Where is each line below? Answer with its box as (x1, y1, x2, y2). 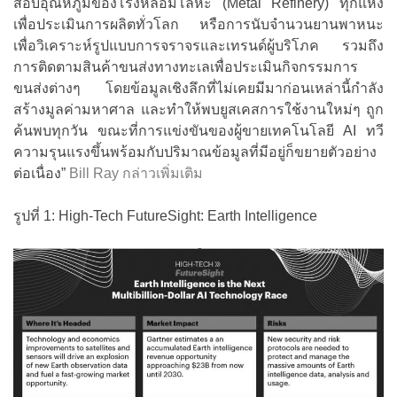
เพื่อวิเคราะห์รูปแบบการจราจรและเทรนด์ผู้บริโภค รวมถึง (13, 38, 384, 54)
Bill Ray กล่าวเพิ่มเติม (69, 166, 203, 182)
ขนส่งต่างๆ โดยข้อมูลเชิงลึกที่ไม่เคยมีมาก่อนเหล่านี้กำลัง (13, 81, 384, 97)
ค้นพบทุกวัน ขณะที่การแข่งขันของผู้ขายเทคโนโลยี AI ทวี (13, 123, 384, 139)
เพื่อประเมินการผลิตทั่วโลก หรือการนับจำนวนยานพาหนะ (13, 17, 384, 33)
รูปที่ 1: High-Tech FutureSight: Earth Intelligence (13, 208, 317, 224)
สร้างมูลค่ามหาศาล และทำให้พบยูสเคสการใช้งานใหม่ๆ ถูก (13, 102, 384, 118)
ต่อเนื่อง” (13, 166, 69, 182)
